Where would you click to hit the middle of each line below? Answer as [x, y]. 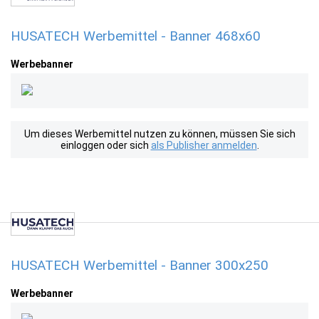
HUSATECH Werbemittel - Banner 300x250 [140, 265]
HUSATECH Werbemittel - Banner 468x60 [136, 36]
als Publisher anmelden [204, 145]
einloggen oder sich [105, 145]
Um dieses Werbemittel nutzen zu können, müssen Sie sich [159, 134]
